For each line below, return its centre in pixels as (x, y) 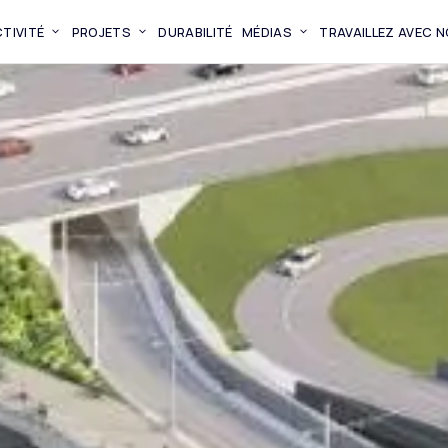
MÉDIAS (267, 31)
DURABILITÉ (195, 31)
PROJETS (101, 31)
